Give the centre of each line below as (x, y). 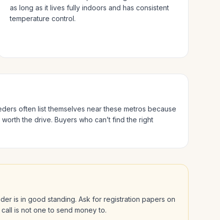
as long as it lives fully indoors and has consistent (89, 8)
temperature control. (42, 18)
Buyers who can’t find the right (104, 120)
